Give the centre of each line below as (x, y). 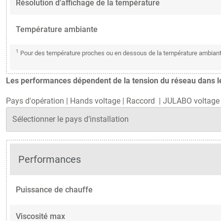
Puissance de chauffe (54, 190)
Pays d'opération (35, 101)
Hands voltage (95, 101)
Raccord (142, 101)
